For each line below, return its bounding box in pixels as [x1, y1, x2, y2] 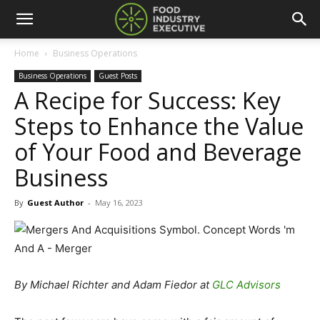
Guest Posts [99, 71, 137, 81]
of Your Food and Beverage [14, 136, 301, 167]
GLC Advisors [212, 278, 281, 291]
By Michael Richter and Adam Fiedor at [14, 278, 212, 291]
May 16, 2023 [95, 197, 143, 208]
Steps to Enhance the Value [14, 111, 304, 141]
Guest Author [27, 197, 84, 208]
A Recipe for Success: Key [14, 85, 281, 116]
